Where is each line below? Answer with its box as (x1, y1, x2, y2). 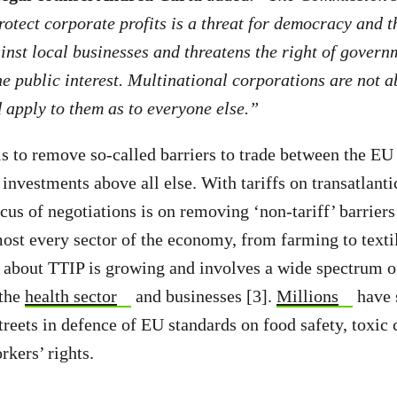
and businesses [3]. (130, 286, 276, 306)
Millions (276, 286, 339, 306)
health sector (25, 286, 117, 306)
